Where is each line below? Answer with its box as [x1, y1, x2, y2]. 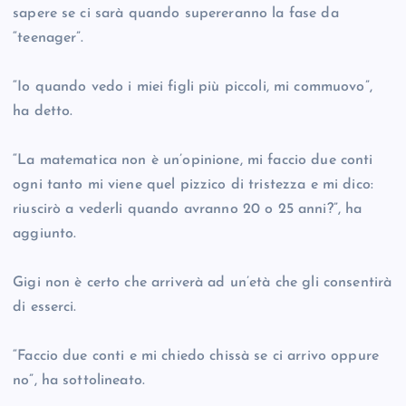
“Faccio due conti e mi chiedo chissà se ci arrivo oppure [13, 349, 379, 364]
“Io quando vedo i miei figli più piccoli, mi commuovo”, [13, 80, 372, 95]
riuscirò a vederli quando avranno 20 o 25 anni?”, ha [13, 202, 362, 217]
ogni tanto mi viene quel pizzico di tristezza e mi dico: [13, 178, 373, 193]
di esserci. [13, 300, 77, 315]
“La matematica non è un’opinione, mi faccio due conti [13, 153, 373, 169]
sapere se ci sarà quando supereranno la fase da [13, 6, 339, 22]
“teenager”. [13, 31, 84, 46]
